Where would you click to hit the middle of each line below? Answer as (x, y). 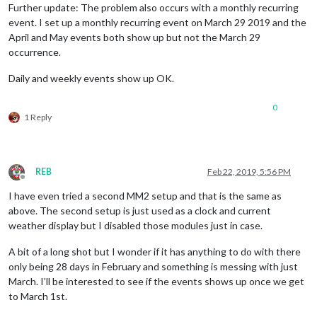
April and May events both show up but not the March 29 (134, 37)
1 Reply (38, 117)
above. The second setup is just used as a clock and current (140, 210)
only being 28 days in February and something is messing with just (153, 266)
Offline (35, 182)
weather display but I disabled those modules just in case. (136, 225)
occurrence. (35, 52)
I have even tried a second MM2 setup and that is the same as (145, 195)
